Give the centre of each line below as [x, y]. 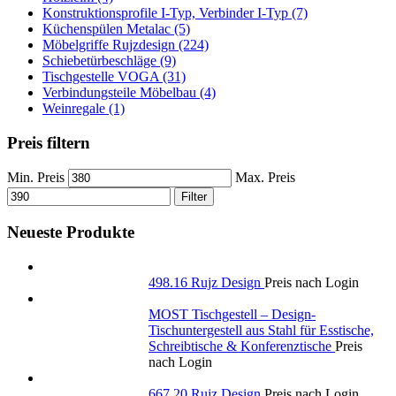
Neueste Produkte [71, 232]
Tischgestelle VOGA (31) [114, 76]
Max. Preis [265, 178]
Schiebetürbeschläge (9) [109, 60]
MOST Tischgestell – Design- [232, 314]
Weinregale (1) [84, 108]
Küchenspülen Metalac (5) [116, 28]
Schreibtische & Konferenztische [242, 346]
